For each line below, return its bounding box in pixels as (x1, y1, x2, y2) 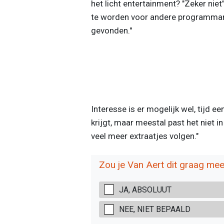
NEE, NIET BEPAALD (118, 204, 190, 214)
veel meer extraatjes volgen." (90, 131, 198, 141)
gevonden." (90, 25, 132, 36)
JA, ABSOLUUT (118, 184, 171, 194)
